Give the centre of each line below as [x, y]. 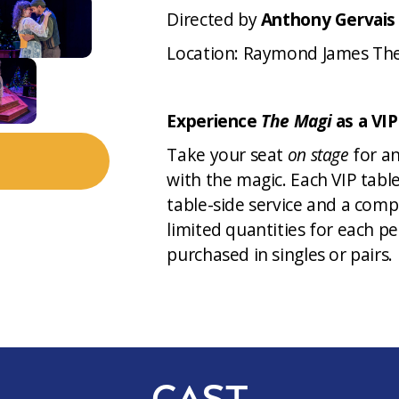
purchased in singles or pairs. [280, 254]
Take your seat [227, 155]
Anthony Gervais [328, 19]
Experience [214, 121]
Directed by [214, 19]
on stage [318, 155]
